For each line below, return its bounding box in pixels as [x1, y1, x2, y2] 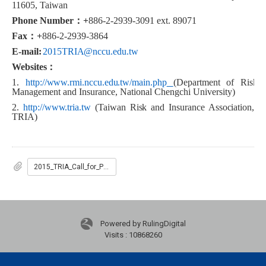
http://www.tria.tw [23, 102, 91, 113]
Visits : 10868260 [104, 230, 162, 240]
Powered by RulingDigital [100, 218, 186, 228]
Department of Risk [176, 77, 258, 88]
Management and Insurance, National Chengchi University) [12, 87, 235, 97]
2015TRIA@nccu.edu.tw [43, 46, 138, 57]
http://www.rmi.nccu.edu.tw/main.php [25, 77, 167, 88]
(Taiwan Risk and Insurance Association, [90, 102, 254, 113]
